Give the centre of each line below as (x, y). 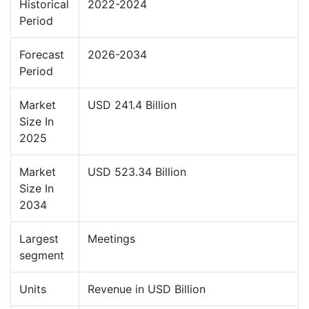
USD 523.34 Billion (137, 171)
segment (42, 255)
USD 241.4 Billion (132, 104)
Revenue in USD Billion (147, 289)
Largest (39, 238)
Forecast (42, 54)
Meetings (111, 238)
